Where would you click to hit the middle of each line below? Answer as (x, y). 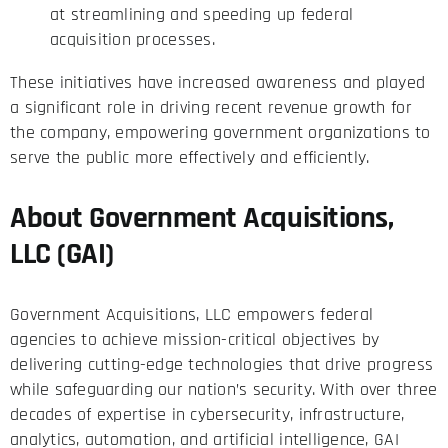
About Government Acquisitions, (201, 218)
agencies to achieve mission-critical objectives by (194, 340)
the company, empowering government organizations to (220, 133)
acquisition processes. (132, 40)
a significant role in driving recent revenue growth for (210, 108)
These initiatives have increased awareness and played (217, 83)
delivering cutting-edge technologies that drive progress (221, 365)
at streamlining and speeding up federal (201, 15)
